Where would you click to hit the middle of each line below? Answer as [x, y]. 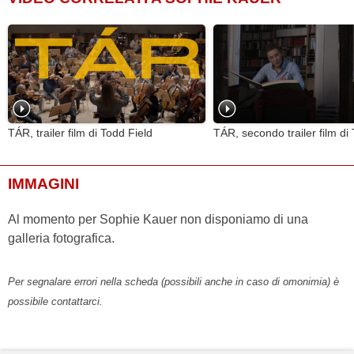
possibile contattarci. [55, 302]
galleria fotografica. [61, 239]
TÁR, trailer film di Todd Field [80, 134]
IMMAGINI [43, 184]
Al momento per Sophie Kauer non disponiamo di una [158, 220]
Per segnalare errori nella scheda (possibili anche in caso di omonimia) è [173, 282]
